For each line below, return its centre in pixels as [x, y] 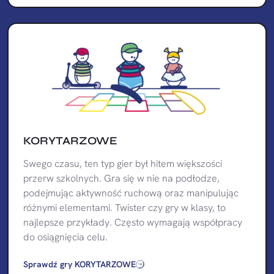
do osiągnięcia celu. [65, 237]
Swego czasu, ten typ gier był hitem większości [123, 163]
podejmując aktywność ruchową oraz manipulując [131, 193]
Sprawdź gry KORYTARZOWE [80, 264]
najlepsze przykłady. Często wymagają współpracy [133, 222]
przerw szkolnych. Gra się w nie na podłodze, [121, 178]
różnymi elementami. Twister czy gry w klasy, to [124, 207]
